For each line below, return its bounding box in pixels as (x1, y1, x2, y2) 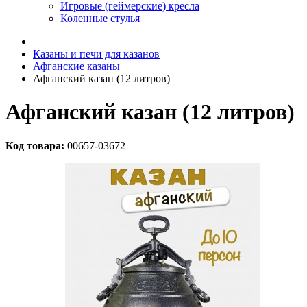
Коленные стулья (60, 12, 140, 24)
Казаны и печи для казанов (33, 48, 160, 60)
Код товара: (5, 139, 64, 151)
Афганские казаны (33, 60, 120, 72)
